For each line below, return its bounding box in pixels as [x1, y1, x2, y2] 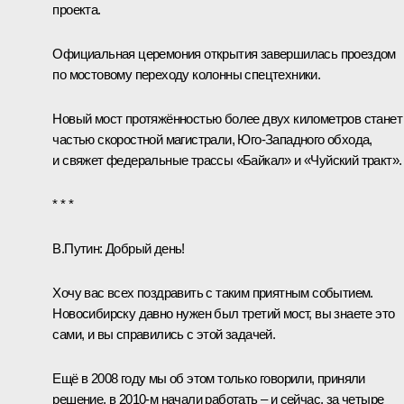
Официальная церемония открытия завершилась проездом [52, 45, 396, 61]
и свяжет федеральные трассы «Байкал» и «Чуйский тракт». [52, 151, 402, 168]
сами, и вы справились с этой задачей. [52, 326, 276, 342]
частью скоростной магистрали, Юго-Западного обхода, [52, 131, 372, 147]
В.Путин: [52, 240, 106, 256]
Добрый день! [106, 240, 185, 256]
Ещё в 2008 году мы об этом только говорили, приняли [52, 370, 365, 386]
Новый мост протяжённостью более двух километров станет [52, 110, 402, 126]
